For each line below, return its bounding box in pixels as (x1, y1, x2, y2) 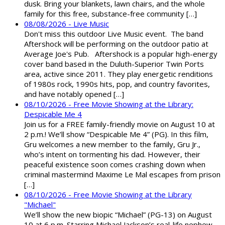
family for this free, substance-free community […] (24, 9, 197, 19)
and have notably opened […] (24, 89, 124, 99)
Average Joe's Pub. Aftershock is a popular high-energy (24, 49, 217, 59)
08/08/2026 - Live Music (24, 19, 109, 29)
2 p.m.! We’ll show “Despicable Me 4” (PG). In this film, (24, 129, 208, 140)
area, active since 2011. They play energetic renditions (24, 69, 213, 79)
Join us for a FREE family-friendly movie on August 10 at (24, 119, 215, 130)
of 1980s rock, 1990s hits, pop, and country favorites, (24, 79, 210, 89)
